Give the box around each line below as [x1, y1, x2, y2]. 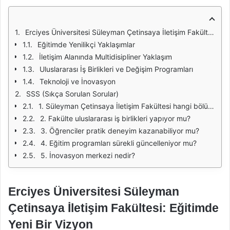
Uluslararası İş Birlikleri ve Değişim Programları [40, 65, 193, 73]
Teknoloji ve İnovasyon [40, 77, 116, 86]
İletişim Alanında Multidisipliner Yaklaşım [39, 52, 172, 61]
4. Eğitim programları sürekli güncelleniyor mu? [41, 139, 197, 147]
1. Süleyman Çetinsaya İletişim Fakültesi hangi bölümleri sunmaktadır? [39, 102, 208, 110]
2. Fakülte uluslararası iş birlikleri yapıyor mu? [40, 114, 190, 123]
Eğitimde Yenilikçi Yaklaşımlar [37, 40, 135, 49]
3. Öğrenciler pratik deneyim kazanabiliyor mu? [41, 126, 199, 135]
